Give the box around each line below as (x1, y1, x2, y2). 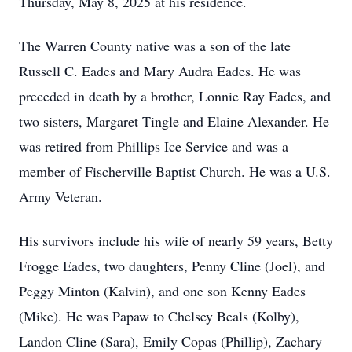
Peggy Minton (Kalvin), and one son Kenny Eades (19, 281, 306, 300)
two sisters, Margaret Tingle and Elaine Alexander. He (19, 112, 329, 130)
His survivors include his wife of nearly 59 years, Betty (19, 231, 333, 250)
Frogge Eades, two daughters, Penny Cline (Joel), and (19, 256, 325, 275)
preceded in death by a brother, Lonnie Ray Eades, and (19, 86, 331, 105)
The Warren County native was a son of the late (19, 36, 291, 55)
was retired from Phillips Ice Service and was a (19, 137, 288, 156)
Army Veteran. (19, 187, 102, 206)
